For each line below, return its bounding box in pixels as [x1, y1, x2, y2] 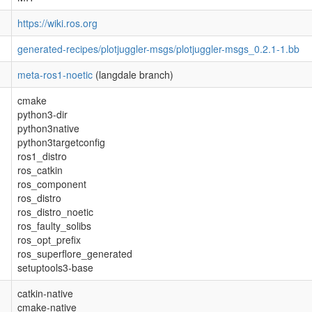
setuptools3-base [17, 260, 93, 274]
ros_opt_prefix [17, 233, 81, 247]
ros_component [17, 177, 86, 191]
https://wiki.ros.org [17, 16, 97, 30]
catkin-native [17, 286, 73, 300]
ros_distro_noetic [17, 205, 93, 219]
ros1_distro [17, 149, 67, 163]
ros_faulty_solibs [17, 219, 91, 233]
